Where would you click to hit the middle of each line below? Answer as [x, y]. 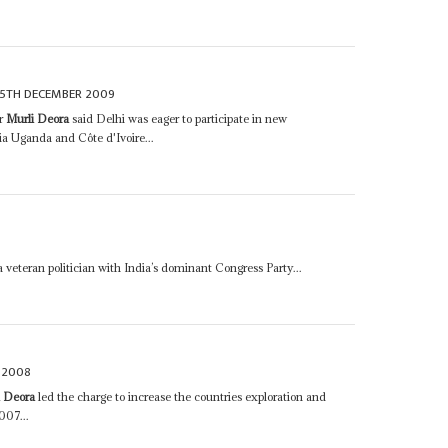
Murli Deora [38, 119]
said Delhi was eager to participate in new [178, 119]
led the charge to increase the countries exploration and [181, 397]
